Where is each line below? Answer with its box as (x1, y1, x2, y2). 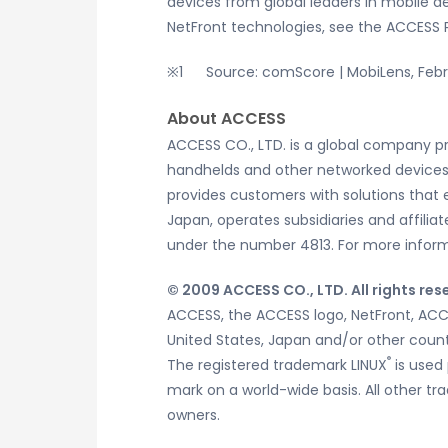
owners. (167, 405, 220, 425)
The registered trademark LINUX (167, 355, 387, 375)
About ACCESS (167, 107, 286, 130)
